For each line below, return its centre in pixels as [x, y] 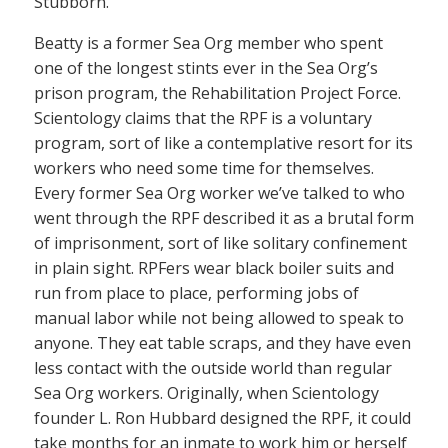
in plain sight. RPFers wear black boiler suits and [214, 267]
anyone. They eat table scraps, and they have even [222, 342]
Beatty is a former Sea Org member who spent [208, 42]
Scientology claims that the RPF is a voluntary [203, 117]
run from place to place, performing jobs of [196, 292]
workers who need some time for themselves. [204, 167]
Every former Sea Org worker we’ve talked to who [219, 192]
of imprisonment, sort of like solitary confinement [220, 242]
